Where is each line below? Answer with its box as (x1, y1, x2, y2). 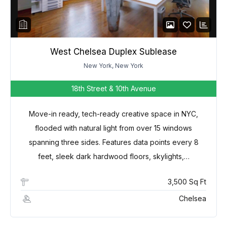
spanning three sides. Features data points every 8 (28, 137, 199, 146)
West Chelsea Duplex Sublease (50, 46, 177, 57)
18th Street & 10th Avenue (71, 84, 156, 93)
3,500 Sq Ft (168, 177, 206, 186)
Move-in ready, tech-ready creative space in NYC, (29, 109, 198, 118)
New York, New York (84, 61, 143, 69)
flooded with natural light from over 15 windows (35, 123, 192, 132)
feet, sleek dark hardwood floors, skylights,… (37, 152, 190, 161)
